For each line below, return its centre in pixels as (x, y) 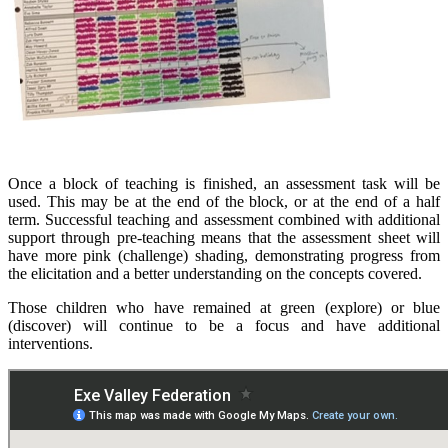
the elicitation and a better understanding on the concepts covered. (215, 273)
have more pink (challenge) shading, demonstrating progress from (224, 255)
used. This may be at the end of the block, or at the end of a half (224, 201)
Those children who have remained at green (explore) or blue (224, 307)
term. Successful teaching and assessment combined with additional (224, 219)
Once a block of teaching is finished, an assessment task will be (224, 183)
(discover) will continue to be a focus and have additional (224, 325)
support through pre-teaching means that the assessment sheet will (224, 237)
